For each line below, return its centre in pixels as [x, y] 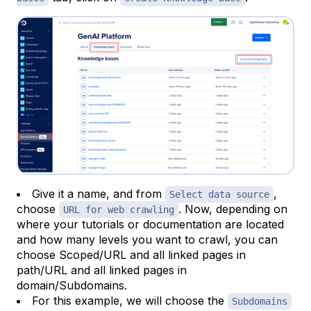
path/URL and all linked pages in [102, 270]
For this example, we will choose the [130, 300]
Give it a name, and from [99, 193]
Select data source [219, 194]
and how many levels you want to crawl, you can [147, 239]
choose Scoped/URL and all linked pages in [131, 254]
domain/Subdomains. [72, 285]
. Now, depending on [233, 209]
